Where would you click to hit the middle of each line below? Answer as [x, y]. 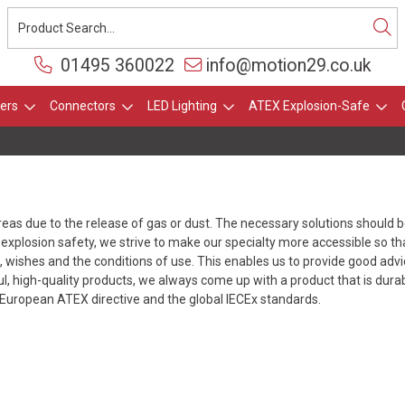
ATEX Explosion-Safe [309, 106]
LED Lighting [182, 106]
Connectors [82, 106]
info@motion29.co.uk [288, 66]
